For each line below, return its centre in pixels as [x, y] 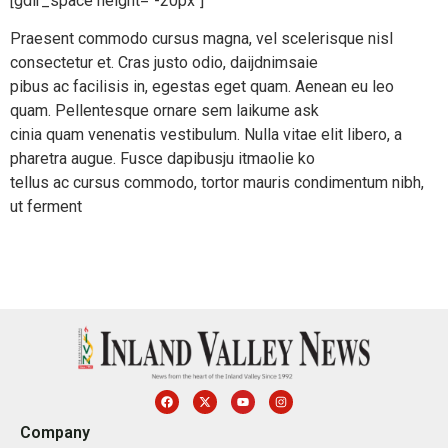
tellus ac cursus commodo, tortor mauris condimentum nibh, [217, 183]
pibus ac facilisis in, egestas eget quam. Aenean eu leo [202, 87]
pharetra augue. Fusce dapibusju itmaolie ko [162, 159]
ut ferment [46, 207]
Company [55, 432]
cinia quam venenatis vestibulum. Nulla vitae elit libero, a [206, 135]
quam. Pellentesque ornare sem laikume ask [164, 111]
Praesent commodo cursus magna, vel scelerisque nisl [201, 39]
